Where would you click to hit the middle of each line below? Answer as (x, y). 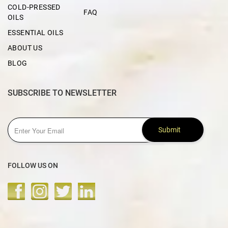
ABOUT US (25, 48)
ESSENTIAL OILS (36, 33)
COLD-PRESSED (34, 7)
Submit (169, 130)
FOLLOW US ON (33, 166)
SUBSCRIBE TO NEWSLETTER (62, 93)
